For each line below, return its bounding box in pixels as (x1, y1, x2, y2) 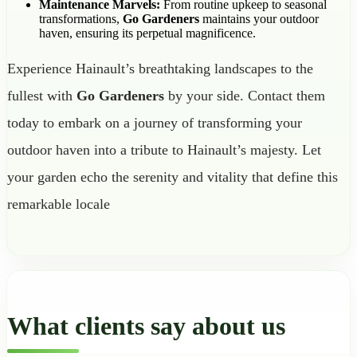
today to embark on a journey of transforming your (7, 114, 302, 131)
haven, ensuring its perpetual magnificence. (39, 25, 256, 40)
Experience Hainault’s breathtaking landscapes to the (7, 60, 313, 76)
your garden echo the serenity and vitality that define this (7, 168, 338, 185)
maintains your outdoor (199, 11, 319, 25)
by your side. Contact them (164, 87, 325, 104)
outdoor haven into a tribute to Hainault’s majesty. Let (7, 141, 321, 158)
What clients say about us (7, 312, 285, 341)
